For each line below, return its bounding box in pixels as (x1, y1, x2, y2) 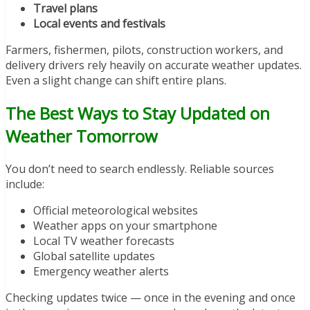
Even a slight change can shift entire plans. (6, 73, 226, 89)
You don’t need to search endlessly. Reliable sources (6, 161, 274, 177)
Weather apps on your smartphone (33, 218, 217, 234)
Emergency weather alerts (33, 264, 169, 280)
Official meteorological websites (33, 203, 198, 219)
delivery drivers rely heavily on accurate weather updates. (6, 57, 302, 73)
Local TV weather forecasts (33, 233, 174, 249)
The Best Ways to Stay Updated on (6, 102, 270, 125)
